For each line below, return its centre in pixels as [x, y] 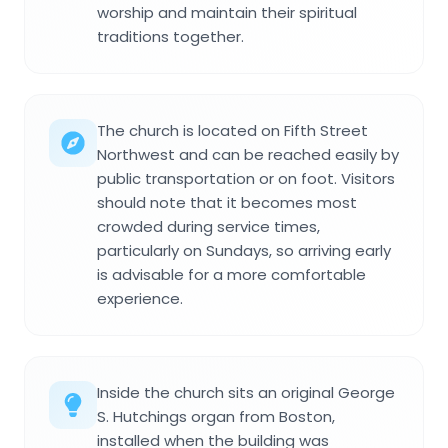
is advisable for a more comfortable [231, 274]
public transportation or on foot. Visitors [246, 178]
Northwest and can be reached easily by [248, 154]
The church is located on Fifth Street [232, 130]
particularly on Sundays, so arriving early [244, 250]
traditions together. [170, 36]
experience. [140, 298]
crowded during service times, [208, 226]
